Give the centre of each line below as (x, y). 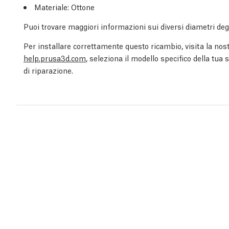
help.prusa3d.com (55, 58)
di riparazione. (48, 70)
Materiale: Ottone (64, 7)
